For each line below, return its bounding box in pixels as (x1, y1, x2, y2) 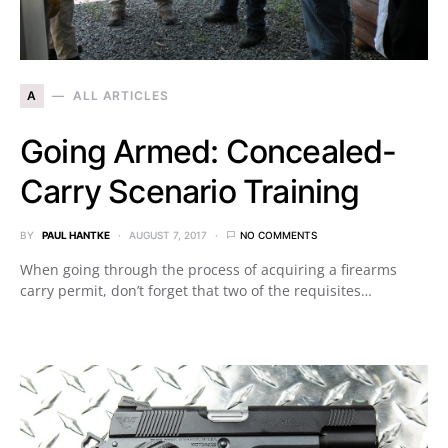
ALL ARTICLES (72, 87, 169, 103)
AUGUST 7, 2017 (129, 228, 207, 241)
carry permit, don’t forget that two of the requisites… (20, 280, 372, 300)
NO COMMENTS (240, 228, 317, 241)
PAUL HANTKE (42, 228, 110, 241)
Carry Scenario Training (20, 171, 360, 211)
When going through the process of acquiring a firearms (20, 259, 397, 279)
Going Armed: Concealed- (20, 131, 397, 171)
